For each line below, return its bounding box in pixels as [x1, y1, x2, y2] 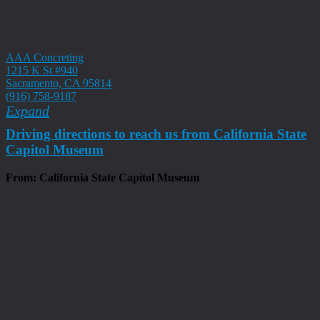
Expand [6, 102, 49, 119]
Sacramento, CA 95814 [6, 76, 111, 89]
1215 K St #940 [6, 64, 78, 76]
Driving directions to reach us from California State [6, 126, 306, 141]
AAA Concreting [6, 51, 84, 64]
